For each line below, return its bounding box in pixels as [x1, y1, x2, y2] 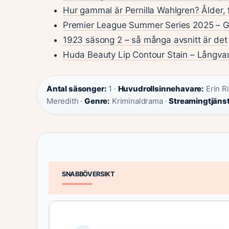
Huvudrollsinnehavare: [118, 84, 204, 94]
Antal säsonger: [47, 84, 107, 94]
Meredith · [47, 96, 85, 106]
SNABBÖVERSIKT [62, 170, 115, 178]
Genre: [84, 96, 110, 106]
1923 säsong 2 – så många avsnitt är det [63, 34, 227, 45]
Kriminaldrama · [110, 96, 169, 106]
